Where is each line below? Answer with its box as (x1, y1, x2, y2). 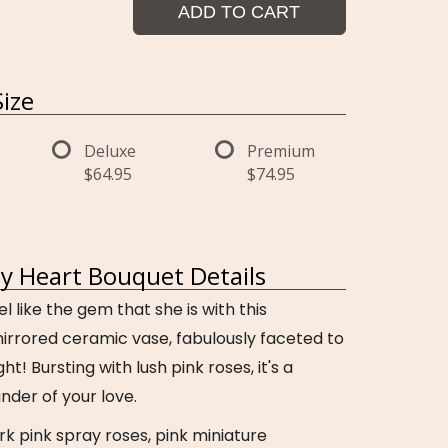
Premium (246, 140, 315, 162)
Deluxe (84, 140, 137, 162)
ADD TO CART (178, 2, 301, 22)
